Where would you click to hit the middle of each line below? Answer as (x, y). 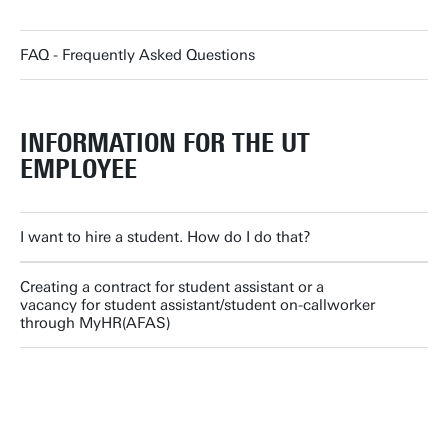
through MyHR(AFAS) (95, 323)
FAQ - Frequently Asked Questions (137, 55)
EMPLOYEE (78, 169)
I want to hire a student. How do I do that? (165, 237)
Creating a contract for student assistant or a (172, 287)
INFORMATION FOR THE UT (165, 143)
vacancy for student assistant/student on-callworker (197, 305)
